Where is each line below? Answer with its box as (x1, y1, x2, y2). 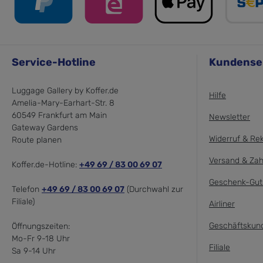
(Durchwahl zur (124, 184, 183, 194)
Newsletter (209, 112, 250, 122)
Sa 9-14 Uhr (12, 246, 56, 256)
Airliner (209, 199, 235, 209)
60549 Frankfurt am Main (12, 110, 107, 120)
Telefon (12, 184, 42, 194)
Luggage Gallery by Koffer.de (12, 86, 119, 96)
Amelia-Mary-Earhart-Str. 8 (12, 98, 114, 108)
